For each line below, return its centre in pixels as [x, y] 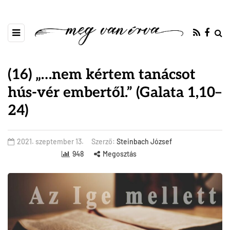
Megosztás [119, 154]
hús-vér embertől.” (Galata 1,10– [115, 93]
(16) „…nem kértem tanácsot [102, 75]
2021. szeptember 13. [50, 142]
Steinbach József [144, 142]
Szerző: [104, 142]
